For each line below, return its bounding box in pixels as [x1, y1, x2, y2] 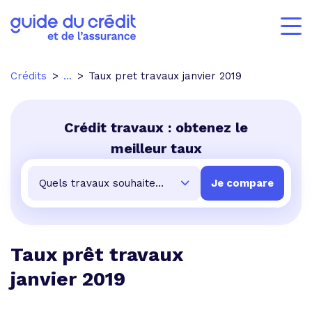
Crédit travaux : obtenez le [64, 119, 248, 136]
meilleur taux [110, 140, 202, 157]
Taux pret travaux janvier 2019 [88, 70, 242, 82]
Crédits [10, 70, 47, 82]
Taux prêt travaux [10, 243, 182, 266]
